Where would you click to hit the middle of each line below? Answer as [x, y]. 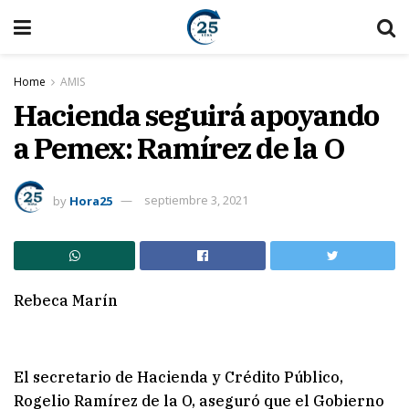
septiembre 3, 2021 [196, 200]
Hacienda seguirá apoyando [196, 115]
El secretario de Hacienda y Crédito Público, [178, 378]
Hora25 [91, 200]
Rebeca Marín [66, 301]
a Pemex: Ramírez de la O [179, 148]
